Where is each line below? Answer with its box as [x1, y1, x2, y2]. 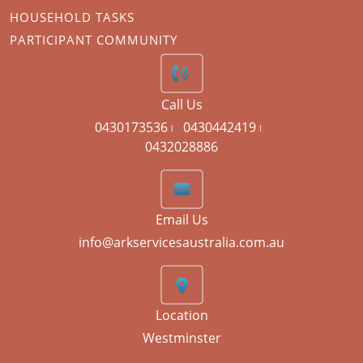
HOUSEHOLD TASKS [10, 9, 135, 26]
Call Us [160, 96, 203, 114]
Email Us [155, 211, 208, 229]
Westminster [142, 329, 221, 348]
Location [155, 306, 208, 325]
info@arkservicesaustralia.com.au [79, 233, 284, 252]
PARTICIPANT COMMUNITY [10, 32, 177, 49]
